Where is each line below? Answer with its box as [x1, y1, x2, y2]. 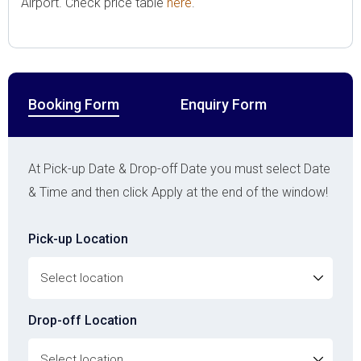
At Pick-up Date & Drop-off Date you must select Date [28, 161, 330, 177]
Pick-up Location [28, 231, 128, 247]
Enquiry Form [180, 96, 267, 114]
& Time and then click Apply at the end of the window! [28, 185, 328, 201]
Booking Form [28, 96, 119, 114]
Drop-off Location [28, 313, 137, 329]
